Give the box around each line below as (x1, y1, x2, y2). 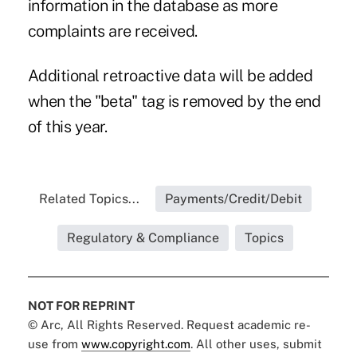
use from (27, 336, 81, 351)
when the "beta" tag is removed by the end (27, 91, 321, 111)
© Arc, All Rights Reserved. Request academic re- (27, 317, 311, 331)
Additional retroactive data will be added (27, 65, 313, 85)
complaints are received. (27, 21, 198, 41)
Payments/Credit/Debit (164, 190, 302, 206)
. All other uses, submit (190, 336, 322, 351)
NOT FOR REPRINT (27, 298, 135, 312)
